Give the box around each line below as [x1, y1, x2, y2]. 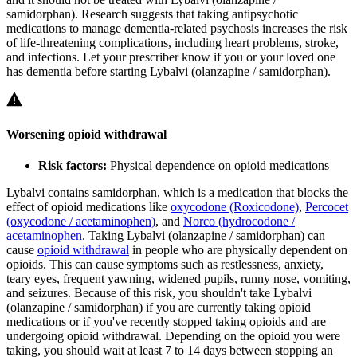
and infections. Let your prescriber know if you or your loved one [6, 49, 335, 64]
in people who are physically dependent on [129, 243, 347, 257]
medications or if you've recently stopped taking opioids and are [6, 315, 326, 329]
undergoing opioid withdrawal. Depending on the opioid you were [6, 329, 340, 343]
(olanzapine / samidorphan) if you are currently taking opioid [6, 300, 311, 315]
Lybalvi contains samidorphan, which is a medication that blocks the [6, 186, 348, 200]
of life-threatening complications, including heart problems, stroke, [6, 35, 339, 49]
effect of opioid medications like [6, 200, 171, 214]
